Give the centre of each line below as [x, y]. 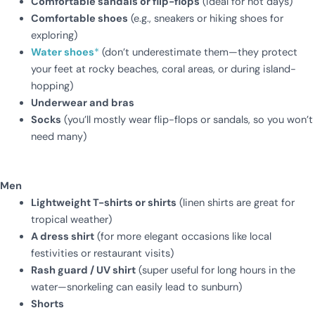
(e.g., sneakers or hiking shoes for [205, 18]
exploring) [54, 35]
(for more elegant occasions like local [182, 236]
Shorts [47, 304]
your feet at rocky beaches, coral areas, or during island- [163, 69]
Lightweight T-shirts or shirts [103, 202]
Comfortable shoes [79, 18]
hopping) [52, 86]
